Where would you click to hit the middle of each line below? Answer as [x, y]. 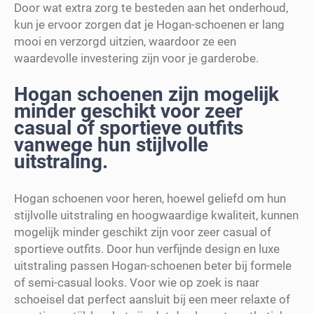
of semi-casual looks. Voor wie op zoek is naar [137, 282]
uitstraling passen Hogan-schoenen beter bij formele [153, 265]
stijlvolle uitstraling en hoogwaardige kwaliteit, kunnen [156, 215]
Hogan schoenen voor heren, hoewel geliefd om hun [150, 198]
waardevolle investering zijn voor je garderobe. [136, 58]
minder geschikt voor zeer [128, 111]
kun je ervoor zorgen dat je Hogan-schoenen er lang [149, 24]
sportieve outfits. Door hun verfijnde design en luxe [147, 248]
